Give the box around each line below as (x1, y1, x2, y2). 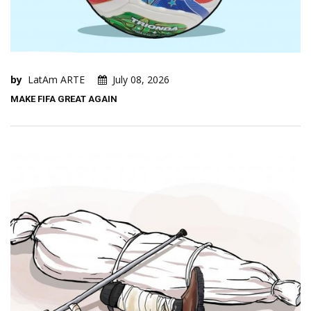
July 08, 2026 (112, 73, 169, 87)
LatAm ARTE (28, 73, 85, 87)
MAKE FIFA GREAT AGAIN (10, 94, 117, 105)
